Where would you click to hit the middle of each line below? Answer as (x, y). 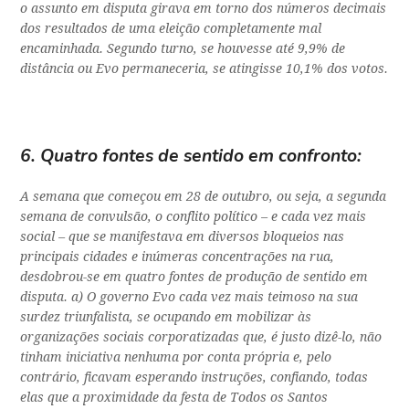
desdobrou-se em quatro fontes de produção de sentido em (194, 277)
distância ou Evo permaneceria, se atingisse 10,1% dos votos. (204, 69)
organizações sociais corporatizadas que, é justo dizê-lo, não (201, 337)
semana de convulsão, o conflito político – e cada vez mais (194, 217)
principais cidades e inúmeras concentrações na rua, (178, 257)
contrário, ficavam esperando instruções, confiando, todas (194, 378)
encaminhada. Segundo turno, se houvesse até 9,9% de (183, 49)
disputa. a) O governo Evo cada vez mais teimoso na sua (189, 297)
